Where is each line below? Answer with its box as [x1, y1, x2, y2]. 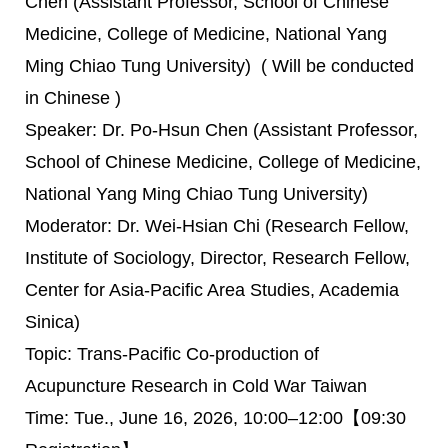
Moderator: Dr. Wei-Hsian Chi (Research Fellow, [25, 216, 409, 236]
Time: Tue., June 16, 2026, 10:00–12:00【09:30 [25, 408, 406, 428]
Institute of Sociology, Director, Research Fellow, [25, 248, 410, 268]
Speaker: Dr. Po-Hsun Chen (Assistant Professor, [25, 120, 418, 140]
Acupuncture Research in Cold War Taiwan [25, 376, 367, 396]
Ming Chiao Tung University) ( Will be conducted [25, 56, 414, 76]
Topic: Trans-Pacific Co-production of [25, 344, 319, 364]
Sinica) [25, 312, 80, 332]
